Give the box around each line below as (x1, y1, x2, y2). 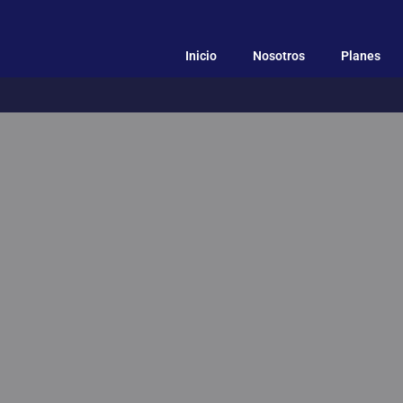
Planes (340, 49, 381, 64)
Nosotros (252, 49, 305, 64)
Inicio (184, 49, 217, 64)
